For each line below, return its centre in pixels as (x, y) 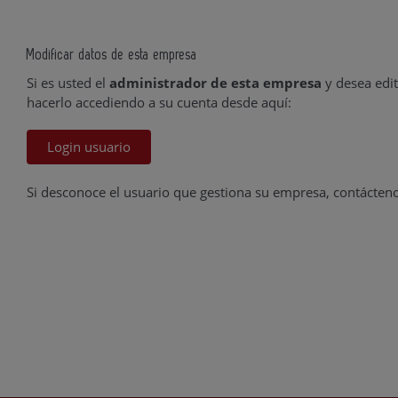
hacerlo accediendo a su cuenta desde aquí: (159, 102)
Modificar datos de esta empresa (112, 55)
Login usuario (89, 147)
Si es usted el (68, 83)
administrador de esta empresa (215, 83)
